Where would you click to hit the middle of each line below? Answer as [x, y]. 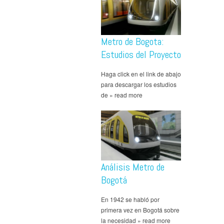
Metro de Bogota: [132, 41]
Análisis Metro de [133, 167]
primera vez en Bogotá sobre [140, 209]
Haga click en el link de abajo [141, 73]
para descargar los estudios [139, 84]
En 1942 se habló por [130, 199]
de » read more [122, 94]
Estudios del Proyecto [141, 54]
